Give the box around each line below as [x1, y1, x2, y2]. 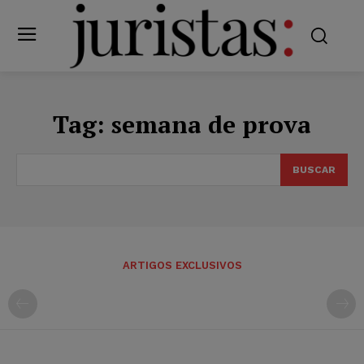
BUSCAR [292, 163, 336, 175]
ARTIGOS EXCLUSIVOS [122, 258, 242, 271]
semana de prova [111, 107, 311, 141]
